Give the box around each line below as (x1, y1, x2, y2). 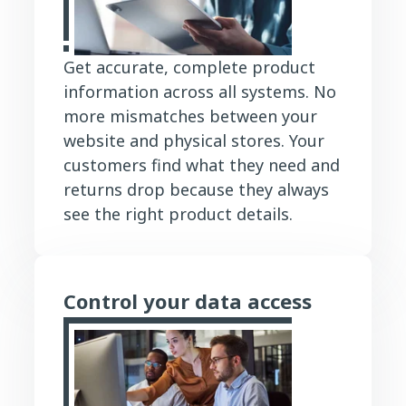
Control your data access (63, 286, 312, 314)
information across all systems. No (63, 80, 336, 102)
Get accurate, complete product (63, 55, 315, 78)
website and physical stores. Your (63, 129, 324, 151)
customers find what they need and (63, 153, 340, 176)
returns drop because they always (63, 178, 329, 200)
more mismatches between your (63, 104, 317, 127)
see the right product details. (63, 202, 293, 225)
